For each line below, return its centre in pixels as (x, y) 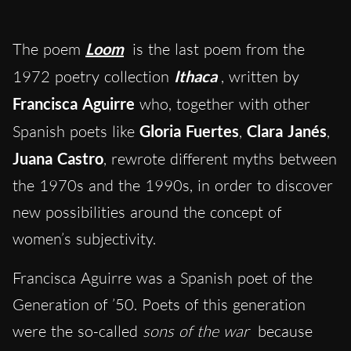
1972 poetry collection (93, 77)
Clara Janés (287, 131)
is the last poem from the (216, 49)
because (283, 331)
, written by (260, 77)
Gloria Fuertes (189, 131)
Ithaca (195, 76)
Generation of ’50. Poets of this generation (159, 305)
